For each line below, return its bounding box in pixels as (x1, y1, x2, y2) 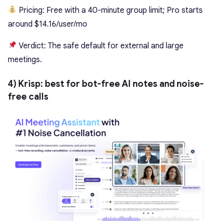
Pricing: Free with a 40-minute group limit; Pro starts (17, 5, 203, 15)
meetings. (8, 54, 42, 65)
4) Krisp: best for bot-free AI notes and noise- (8, 78, 204, 89)
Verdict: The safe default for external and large (17, 40, 184, 51)
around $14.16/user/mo (8, 19, 89, 29)
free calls (8, 91, 48, 102)
